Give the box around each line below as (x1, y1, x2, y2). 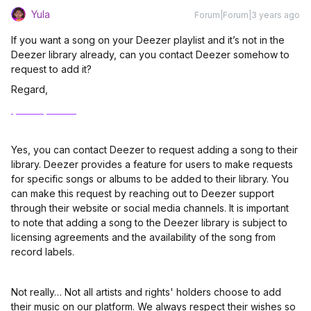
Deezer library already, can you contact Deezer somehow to (11, 49, 289, 60)
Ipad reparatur (11, 103, 76, 115)
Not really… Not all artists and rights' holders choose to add (11, 286, 281, 298)
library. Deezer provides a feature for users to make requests (11, 158, 293, 170)
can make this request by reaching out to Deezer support (11, 187, 274, 199)
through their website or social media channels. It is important (11, 202, 289, 214)
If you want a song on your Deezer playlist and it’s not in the (11, 34, 285, 46)
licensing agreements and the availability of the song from (11, 231, 276, 243)
